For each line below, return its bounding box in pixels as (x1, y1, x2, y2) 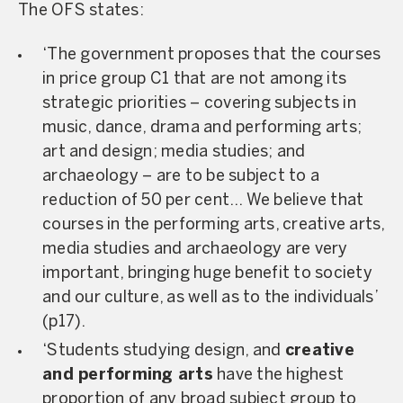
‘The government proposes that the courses (42, 48, 381, 63)
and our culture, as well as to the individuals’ (42, 291, 378, 306)
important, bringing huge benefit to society (42, 266, 372, 282)
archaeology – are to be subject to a (42, 169, 319, 184)
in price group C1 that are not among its (42, 72, 346, 87)
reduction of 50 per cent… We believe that (42, 193, 364, 209)
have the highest (212, 368, 344, 383)
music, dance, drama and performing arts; (42, 121, 362, 136)
